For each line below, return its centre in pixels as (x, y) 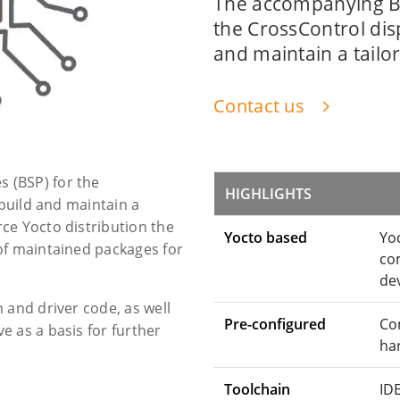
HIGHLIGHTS (268, 194)
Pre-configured (275, 324)
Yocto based (266, 237)
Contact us (262, 106)
